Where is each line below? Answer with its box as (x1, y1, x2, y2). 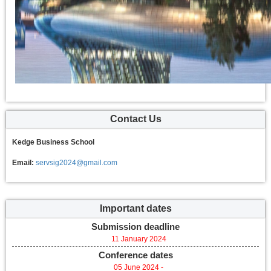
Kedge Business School (12, 138, 94, 146)
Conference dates (98, 250, 173, 260)
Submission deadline (91, 221, 180, 232)
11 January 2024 (111, 235, 166, 243)
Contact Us (109, 114, 162, 124)
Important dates (99, 203, 172, 214)
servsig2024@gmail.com (36, 158, 117, 167)
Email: (12, 158, 34, 167)
